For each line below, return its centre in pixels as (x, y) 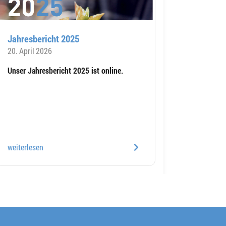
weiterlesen (25, 147)
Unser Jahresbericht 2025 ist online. (65, 70)
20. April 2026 (30, 50)
